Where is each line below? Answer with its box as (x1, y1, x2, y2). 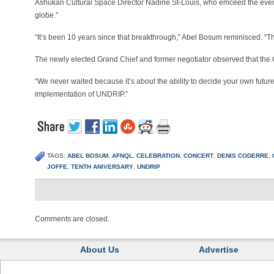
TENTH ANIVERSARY (71, 163, 133, 170)
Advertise (199, 245, 239, 254)
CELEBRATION (136, 152, 180, 159)
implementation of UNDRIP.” (35, 90, 128, 98)
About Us (80, 245, 120, 254)
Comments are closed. (35, 215, 109, 223)
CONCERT (183, 152, 213, 159)
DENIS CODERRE (217, 152, 268, 159)
